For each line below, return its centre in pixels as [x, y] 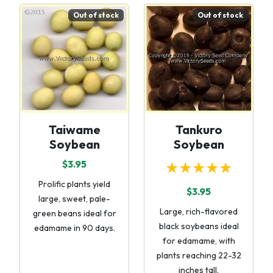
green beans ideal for [74, 213]
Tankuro [199, 129]
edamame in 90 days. [74, 228]
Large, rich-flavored [199, 211]
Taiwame [74, 129]
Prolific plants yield [74, 184]
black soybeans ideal [199, 226]
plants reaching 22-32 [199, 255]
